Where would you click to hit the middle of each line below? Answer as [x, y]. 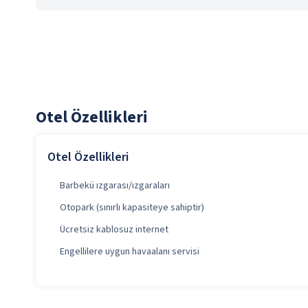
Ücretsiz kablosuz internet [114, 230]
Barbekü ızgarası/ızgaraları [115, 186]
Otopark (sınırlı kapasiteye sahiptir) [132, 208]
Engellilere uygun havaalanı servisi [130, 252]
